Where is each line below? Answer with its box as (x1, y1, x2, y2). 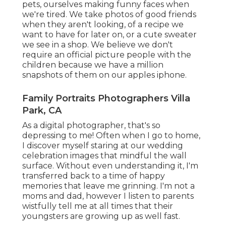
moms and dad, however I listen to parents (22, 191, 194, 201)
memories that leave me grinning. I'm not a (22, 181, 195, 191)
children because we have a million (22, 60, 163, 70)
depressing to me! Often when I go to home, (22, 131, 200, 141)
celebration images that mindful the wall (22, 151, 187, 161)
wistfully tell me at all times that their (22, 201, 173, 211)
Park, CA (22, 105, 62, 117)
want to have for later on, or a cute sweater (22, 30, 197, 40)
